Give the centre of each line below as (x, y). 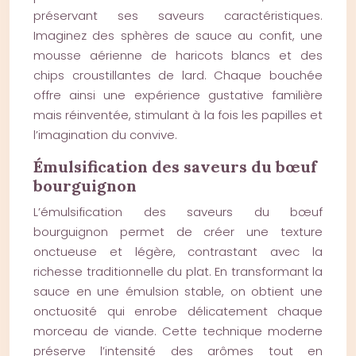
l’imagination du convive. (105, 135)
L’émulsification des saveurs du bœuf (178, 212)
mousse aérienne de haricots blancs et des (178, 55)
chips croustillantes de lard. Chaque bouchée (178, 75)
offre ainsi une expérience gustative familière (178, 95)
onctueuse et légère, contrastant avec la (178, 252)
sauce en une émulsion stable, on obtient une (178, 291)
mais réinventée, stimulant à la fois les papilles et (178, 115)
